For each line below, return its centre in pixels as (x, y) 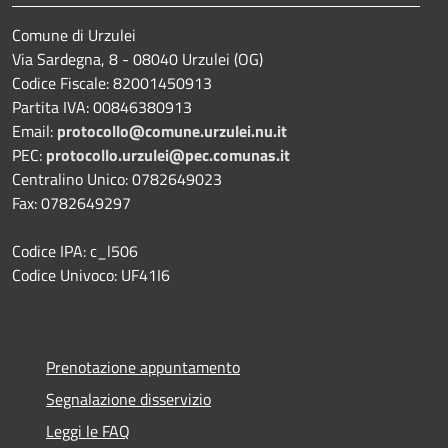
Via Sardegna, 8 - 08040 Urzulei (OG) (137, 58)
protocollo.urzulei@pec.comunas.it (168, 154)
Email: (34, 130)
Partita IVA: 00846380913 (102, 106)
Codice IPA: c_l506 (75, 250)
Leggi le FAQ (88, 430)
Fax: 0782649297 (73, 202)
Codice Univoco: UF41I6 (91, 274)
